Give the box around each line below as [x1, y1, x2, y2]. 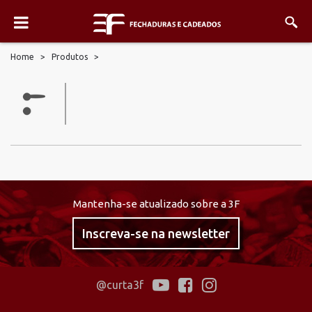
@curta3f [95, 279, 143, 291]
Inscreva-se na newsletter [82, 226, 230, 240]
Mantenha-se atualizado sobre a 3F [72, 198, 240, 210]
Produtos [52, 52, 88, 61]
